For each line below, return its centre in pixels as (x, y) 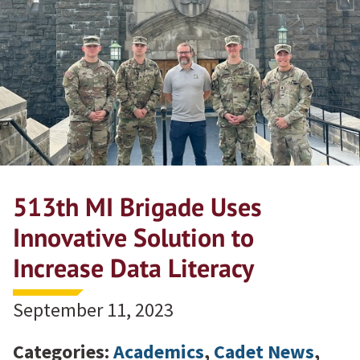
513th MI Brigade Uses (137, 206)
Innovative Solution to (133, 237)
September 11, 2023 (93, 309)
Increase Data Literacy (133, 267)
